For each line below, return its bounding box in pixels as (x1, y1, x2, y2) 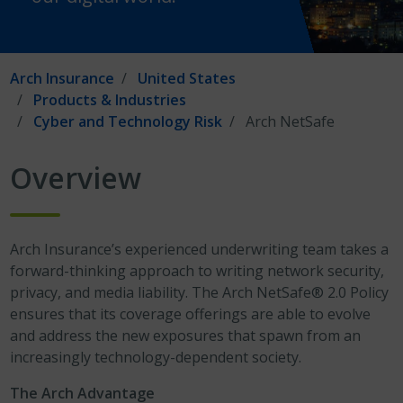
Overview (10, 158, 142, 197)
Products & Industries (33, 90, 187, 110)
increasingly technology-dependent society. (10, 347, 302, 367)
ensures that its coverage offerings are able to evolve (10, 304, 372, 324)
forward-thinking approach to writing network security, (10, 261, 385, 281)
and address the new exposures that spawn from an (10, 326, 362, 345)
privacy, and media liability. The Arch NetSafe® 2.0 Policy (10, 282, 390, 302)
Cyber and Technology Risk (33, 112, 223, 131)
